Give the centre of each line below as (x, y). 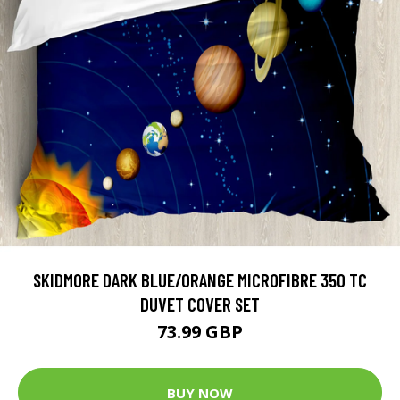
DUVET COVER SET (200, 304)
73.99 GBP (200, 332)
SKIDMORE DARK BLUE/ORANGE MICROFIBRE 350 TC (200, 280)
